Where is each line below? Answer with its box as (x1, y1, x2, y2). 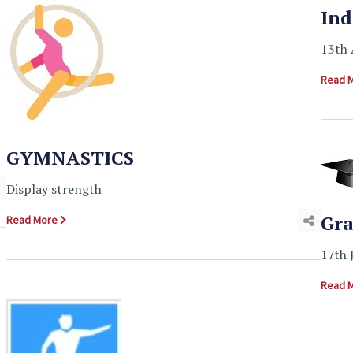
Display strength (6, 180, 102, 198)
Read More (6, 213, 58, 227)
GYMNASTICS (6, 145, 134, 170)
